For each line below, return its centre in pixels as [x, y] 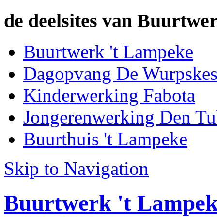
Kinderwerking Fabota [109, 95]
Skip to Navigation [76, 169]
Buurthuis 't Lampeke [105, 139]
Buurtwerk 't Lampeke [108, 52]
